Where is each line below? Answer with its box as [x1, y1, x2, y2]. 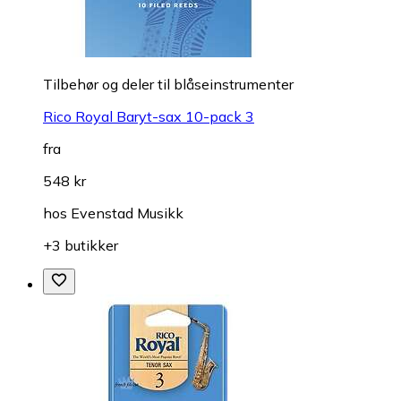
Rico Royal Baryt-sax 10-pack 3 [43, 107, 254, 126]
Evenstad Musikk [71, 204, 183, 223]
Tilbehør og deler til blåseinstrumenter [43, 75, 294, 94]
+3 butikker [43, 236, 118, 255]
